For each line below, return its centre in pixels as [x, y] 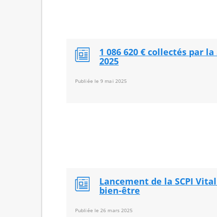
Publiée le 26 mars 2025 [104, 210]
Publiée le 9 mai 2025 [101, 81]
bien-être [120, 190]
